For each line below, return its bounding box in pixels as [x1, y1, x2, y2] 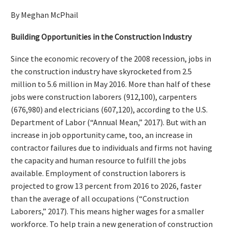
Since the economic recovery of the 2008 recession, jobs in [11, 53, 211, 64]
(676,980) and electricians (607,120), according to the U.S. [11, 104, 208, 115]
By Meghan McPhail [11, 10, 78, 20]
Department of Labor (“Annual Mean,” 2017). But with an [11, 117, 206, 127]
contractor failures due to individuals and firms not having [11, 142, 212, 153]
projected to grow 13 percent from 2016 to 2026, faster [11, 180, 202, 191]
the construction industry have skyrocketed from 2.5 [11, 66, 192, 76]
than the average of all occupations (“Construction [11, 193, 189, 204]
